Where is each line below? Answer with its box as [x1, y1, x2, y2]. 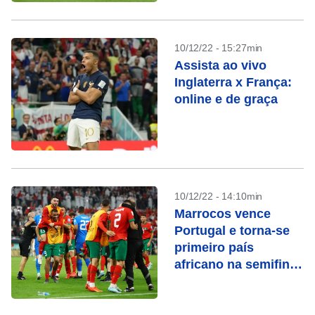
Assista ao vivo [174, 58, 266, 72]
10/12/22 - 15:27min [174, 42, 263, 53]
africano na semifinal [174, 257, 300, 271]
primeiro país [174, 240, 254, 255]
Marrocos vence [174, 207, 271, 221]
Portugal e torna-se [174, 224, 290, 238]
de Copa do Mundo [174, 274, 288, 288]
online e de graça [174, 92, 278, 106]
